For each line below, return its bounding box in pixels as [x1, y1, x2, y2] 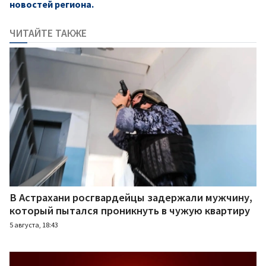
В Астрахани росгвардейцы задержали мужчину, [9, 191, 252, 205]
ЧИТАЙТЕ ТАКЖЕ [9, 26, 87, 40]
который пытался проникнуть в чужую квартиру [9, 204, 250, 218]
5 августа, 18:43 [9, 220, 58, 230]
